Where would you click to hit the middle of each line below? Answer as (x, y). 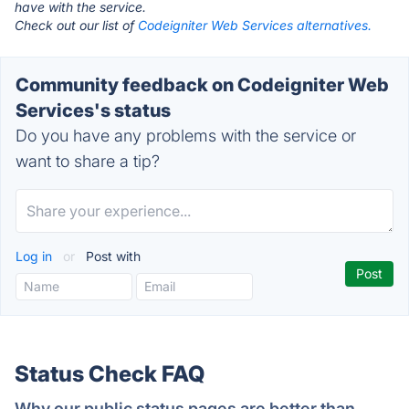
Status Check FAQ (110, 374)
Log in (36, 256)
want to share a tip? (88, 161)
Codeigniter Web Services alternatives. (255, 25)
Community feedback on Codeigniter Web (202, 85)
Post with (111, 256)
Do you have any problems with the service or (186, 136)
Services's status (93, 110)
